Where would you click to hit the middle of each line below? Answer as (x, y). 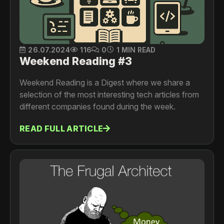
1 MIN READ (136, 50)
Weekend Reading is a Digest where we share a (105, 82)
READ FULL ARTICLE (61, 128)
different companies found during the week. (97, 106)
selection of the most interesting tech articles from (109, 94)
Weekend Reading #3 (76, 61)
